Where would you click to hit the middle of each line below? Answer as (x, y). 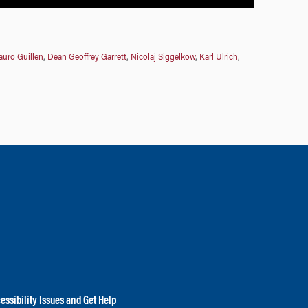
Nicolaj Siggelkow (163, 57)
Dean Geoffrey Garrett (87, 57)
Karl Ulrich (218, 57)
